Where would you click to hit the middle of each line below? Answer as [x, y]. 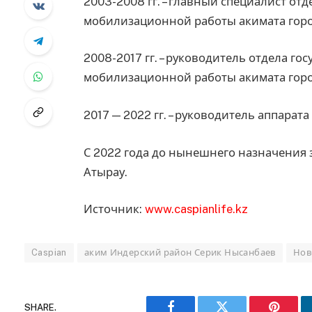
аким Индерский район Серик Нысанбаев [180, 253]
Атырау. [105, 172]
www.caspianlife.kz [196, 209]
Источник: [114, 209]
